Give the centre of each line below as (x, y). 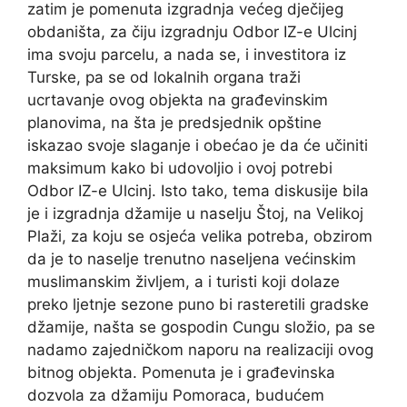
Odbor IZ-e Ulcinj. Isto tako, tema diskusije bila (198, 191)
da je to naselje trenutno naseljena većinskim (192, 259)
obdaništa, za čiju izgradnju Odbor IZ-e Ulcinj (192, 32)
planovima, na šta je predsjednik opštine (174, 123)
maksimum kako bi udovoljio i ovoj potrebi (180, 169)
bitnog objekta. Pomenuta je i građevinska (181, 373)
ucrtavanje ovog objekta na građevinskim (178, 100)
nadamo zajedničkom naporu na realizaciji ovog (200, 350)
